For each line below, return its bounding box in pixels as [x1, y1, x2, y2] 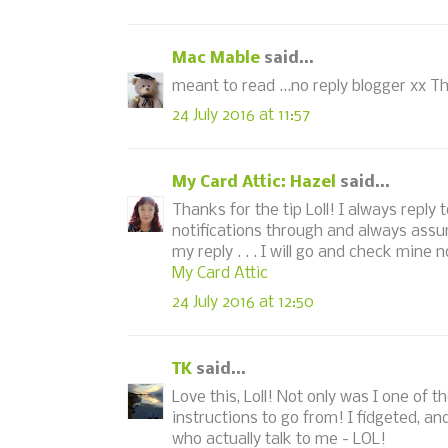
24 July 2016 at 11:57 [172, 106, 310, 124]
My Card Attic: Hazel [172, 173, 336, 191]
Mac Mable [172, 49, 260, 67]
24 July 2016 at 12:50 [172, 293, 314, 311]
